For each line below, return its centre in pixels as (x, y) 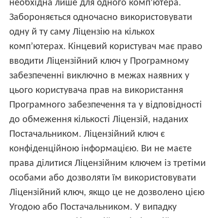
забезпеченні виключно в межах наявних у (100, 76)
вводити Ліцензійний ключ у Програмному (99, 62)
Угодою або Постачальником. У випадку (93, 208)
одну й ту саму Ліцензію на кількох (82, 32)
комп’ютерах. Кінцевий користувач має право (106, 47)
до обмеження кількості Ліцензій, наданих (99, 120)
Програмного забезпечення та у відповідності (106, 105)
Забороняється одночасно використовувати (101, 18)
